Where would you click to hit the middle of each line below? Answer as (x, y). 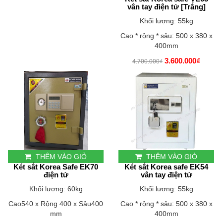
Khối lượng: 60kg (56, 189)
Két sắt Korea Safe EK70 (56, 167)
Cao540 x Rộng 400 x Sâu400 (56, 204)
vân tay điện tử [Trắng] (166, 7)
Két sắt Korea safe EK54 (166, 167)
